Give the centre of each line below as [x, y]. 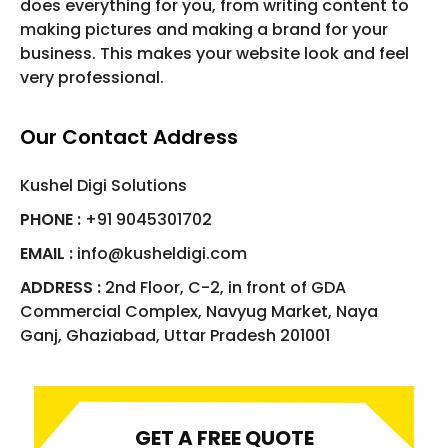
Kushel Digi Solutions [103, 186]
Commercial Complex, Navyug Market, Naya [199, 312]
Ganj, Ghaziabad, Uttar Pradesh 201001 [175, 336]
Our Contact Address [129, 137]
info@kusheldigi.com [160, 254]
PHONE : [50, 220]
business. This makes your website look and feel [214, 54]
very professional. [92, 78]
